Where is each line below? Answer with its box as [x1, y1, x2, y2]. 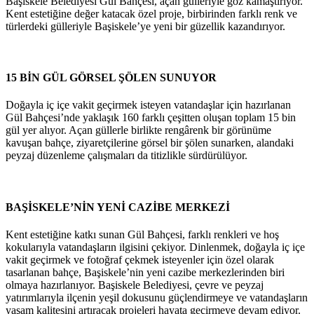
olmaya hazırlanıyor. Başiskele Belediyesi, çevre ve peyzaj [6, 278, 264, 291]
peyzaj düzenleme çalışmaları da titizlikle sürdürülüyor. [6, 149, 247, 162]
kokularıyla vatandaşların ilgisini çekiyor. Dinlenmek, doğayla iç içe [6, 240, 305, 253]
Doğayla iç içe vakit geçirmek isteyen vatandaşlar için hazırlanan [6, 99, 291, 111]
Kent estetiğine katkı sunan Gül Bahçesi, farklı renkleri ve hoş [6, 228, 279, 240]
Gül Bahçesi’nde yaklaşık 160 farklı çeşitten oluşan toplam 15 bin [6, 111, 296, 124]
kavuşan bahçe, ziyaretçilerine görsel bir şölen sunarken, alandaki [6, 137, 294, 149]
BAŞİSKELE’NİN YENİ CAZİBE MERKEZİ [6, 200, 230, 213]
